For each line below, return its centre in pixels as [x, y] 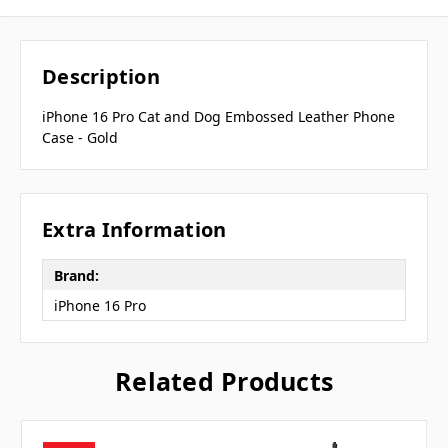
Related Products [224, 381]
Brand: [76, 275]
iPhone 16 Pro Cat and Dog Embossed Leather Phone [218, 117]
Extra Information [134, 230]
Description [101, 77]
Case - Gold [80, 138]
